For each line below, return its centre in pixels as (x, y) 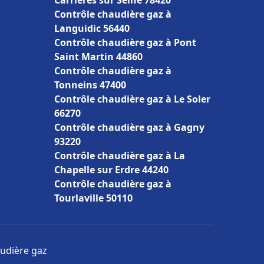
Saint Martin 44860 (98, 57)
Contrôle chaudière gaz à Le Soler (132, 99)
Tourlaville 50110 (93, 198)
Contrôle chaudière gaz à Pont (125, 42)
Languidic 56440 (92, 28)
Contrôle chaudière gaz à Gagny (129, 127)
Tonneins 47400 (90, 85)
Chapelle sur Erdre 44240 (111, 170)
